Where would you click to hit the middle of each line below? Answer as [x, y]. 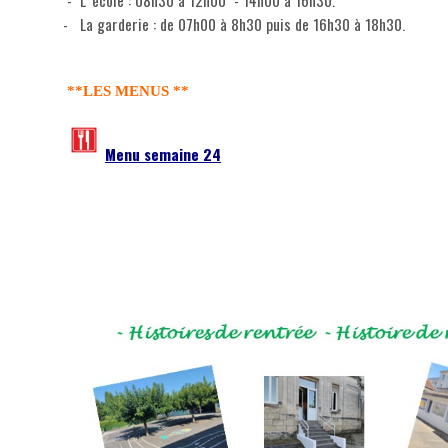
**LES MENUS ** [128, 91]
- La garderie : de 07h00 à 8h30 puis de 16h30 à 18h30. [234, 23]
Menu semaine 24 [163, 153]
